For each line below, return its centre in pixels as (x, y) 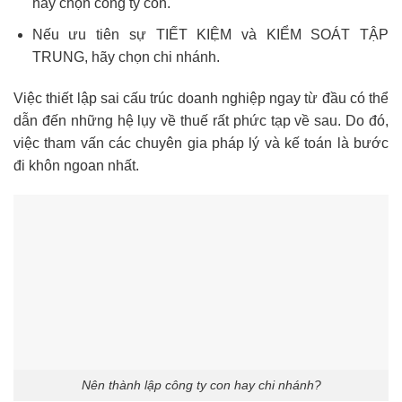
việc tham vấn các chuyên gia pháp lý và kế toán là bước (201, 143)
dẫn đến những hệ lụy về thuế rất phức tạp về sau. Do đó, (201, 120)
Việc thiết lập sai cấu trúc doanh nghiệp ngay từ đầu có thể (201, 98)
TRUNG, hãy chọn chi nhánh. (126, 57)
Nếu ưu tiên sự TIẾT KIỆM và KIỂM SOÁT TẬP (210, 34)
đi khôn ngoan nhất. (76, 165)
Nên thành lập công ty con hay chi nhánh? (201, 385)
